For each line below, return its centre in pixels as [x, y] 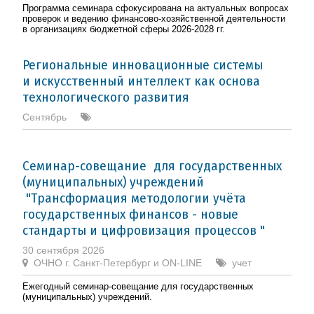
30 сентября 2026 [63, 250]
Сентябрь [45, 117]
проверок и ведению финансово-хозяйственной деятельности [154, 18]
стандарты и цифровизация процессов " [144, 230]
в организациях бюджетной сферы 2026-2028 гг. [124, 29]
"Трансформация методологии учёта [134, 198]
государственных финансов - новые [130, 214]
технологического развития [106, 97]
